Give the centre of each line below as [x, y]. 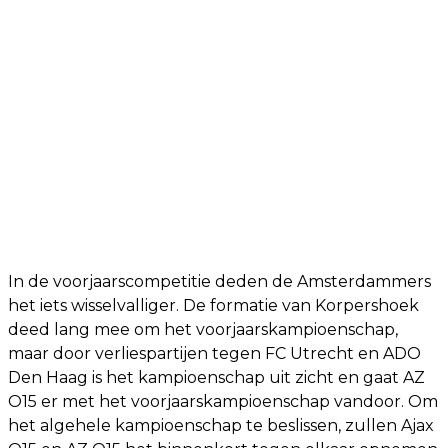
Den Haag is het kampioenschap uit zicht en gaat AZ [216, 377]
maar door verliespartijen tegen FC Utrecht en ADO [214, 353]
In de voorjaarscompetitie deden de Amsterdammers [219, 281]
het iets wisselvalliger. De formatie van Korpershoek [213, 305]
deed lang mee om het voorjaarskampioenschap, [203, 329]
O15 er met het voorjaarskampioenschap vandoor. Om [223, 401]
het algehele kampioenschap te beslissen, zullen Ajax [221, 425]
